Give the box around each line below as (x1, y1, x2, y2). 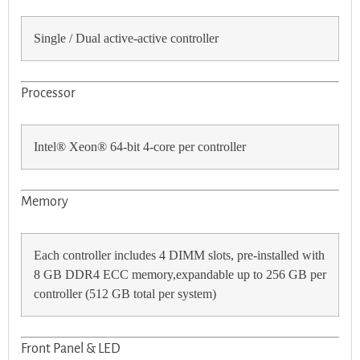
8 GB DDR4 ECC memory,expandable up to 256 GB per (34, 268, 326, 283)
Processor (21, 86, 76, 101)
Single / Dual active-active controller (34, 31, 219, 47)
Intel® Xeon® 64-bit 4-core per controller (34, 140, 246, 155)
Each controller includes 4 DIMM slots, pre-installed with (34, 248, 325, 264)
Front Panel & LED (21, 342, 121, 357)
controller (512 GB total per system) (34, 287, 216, 302)
